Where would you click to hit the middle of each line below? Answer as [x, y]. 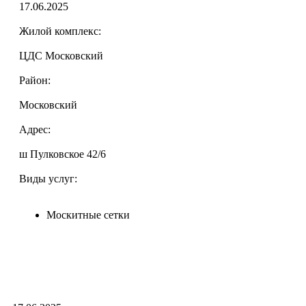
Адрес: [35, 129]
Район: [35, 80]
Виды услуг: [48, 179]
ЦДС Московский [61, 56]
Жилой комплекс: [60, 31]
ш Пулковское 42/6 [62, 154]
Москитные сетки [88, 215]
